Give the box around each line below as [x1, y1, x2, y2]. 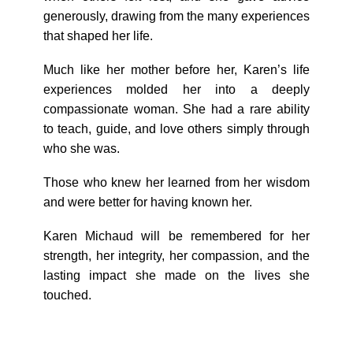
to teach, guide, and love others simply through [43, 122, 310, 136]
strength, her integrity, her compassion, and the [43, 249, 310, 262]
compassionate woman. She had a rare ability [43, 102, 310, 116]
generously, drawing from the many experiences [43, 9, 310, 23]
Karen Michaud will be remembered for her [43, 229, 310, 243]
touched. [43, 288, 91, 302]
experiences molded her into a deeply [43, 83, 310, 96]
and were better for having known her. [43, 195, 252, 209]
